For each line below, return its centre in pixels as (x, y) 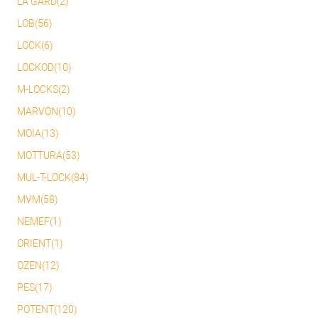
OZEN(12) (38, 266)
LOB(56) (35, 24)
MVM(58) (38, 200)
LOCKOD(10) (44, 68)
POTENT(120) (47, 310)
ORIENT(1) (40, 244)
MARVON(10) (46, 112)
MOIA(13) (38, 134)
